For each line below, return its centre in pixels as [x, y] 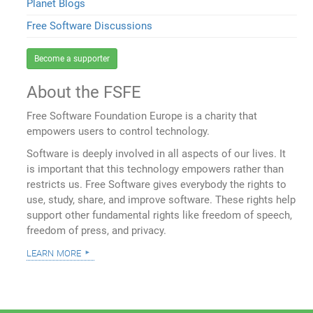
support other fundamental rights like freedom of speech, [160, 216]
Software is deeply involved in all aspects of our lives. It [156, 154]
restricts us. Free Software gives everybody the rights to [157, 185]
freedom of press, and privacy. [97, 231]
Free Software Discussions [90, 26]
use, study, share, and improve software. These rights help [161, 200]
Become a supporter [72, 59]
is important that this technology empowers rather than [155, 169]
